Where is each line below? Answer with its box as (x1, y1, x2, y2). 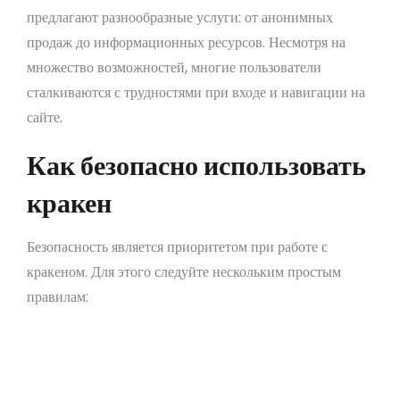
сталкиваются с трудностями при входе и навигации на (27, 81, 365, 103)
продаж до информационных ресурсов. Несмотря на (27, 31, 346, 53)
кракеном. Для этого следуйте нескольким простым (27, 261, 341, 282)
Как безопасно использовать (27, 148, 366, 181)
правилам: (27, 286, 88, 307)
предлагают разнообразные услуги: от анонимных (27, 6, 333, 28)
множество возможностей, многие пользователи (27, 56, 321, 78)
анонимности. (55, 349, 146, 371)
